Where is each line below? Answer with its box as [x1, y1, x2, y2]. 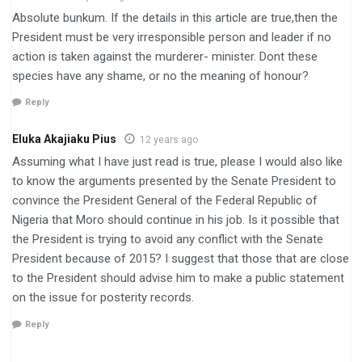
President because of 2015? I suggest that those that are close [12, 251, 349, 267]
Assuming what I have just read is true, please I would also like [12, 154, 343, 170]
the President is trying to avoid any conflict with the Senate [12, 232, 323, 247]
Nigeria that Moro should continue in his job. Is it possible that [12, 213, 339, 228]
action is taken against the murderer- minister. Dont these [12, 48, 318, 64]
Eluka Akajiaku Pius [12, 133, 116, 146]
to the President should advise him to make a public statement [12, 271, 344, 286]
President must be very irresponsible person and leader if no [12, 29, 331, 44]
